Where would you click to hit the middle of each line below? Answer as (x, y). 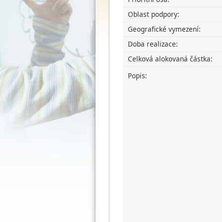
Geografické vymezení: (165, 29)
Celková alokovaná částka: (170, 59)
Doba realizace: (153, 44)
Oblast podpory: (154, 14)
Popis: (138, 76)
